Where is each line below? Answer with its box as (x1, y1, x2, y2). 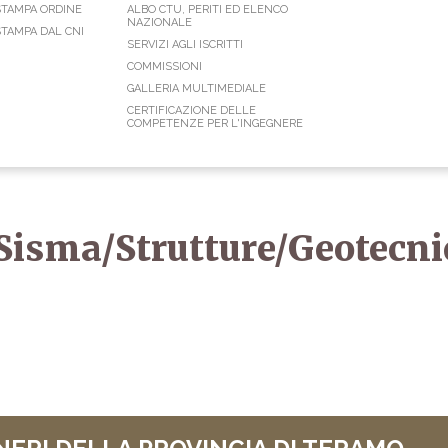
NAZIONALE (127, 16, 192, 30)
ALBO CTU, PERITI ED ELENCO (127, 3, 288, 17)
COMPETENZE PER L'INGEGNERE (127, 117, 303, 131)
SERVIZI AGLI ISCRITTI (127, 38, 243, 52)
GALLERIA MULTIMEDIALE (127, 82, 266, 96)
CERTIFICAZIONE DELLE (127, 104, 256, 118)
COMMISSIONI (127, 60, 202, 74)
